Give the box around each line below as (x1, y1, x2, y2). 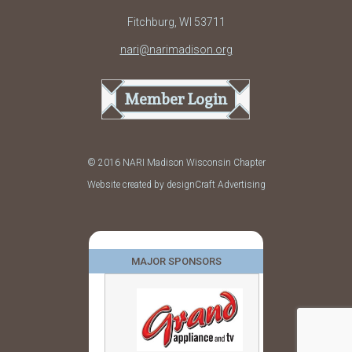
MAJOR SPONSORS (130, 255, 222, 267)
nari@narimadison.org (119, 43, 233, 57)
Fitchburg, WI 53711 (126, 16, 225, 29)
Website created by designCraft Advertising (86, 178, 266, 190)
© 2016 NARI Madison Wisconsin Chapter (86, 156, 266, 168)
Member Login (123, 90, 227, 109)
